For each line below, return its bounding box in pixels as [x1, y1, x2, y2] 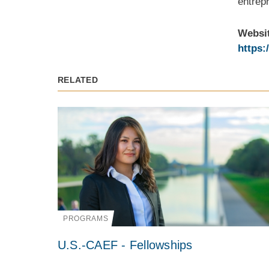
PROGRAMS [62, 214, 109, 223]
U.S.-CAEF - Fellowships [57, 238, 193, 252]
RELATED [57, 74, 98, 85]
